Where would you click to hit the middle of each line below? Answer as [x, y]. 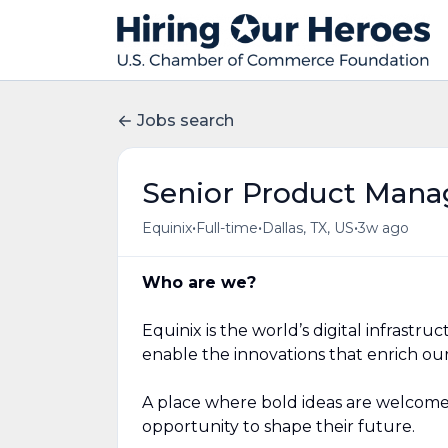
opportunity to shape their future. [278, 426]
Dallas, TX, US [308, 227]
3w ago [383, 227]
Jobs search [185, 120]
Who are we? [199, 282]
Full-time [227, 227]
